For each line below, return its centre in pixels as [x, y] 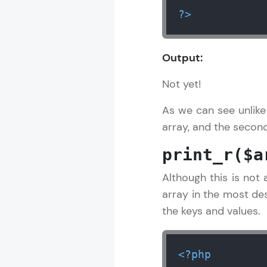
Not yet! [181, 84]
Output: [182, 58]
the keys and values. [211, 211]
